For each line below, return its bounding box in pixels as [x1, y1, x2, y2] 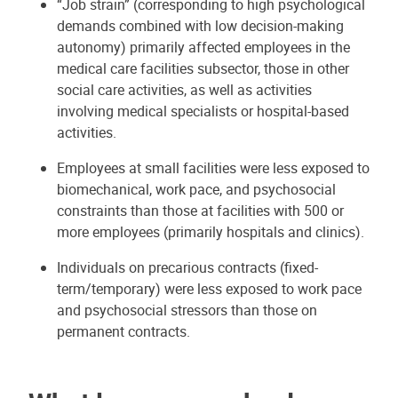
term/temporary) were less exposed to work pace [57, 279, 362, 299]
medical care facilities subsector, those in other [57, 59, 349, 79]
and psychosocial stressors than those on [57, 300, 317, 321]
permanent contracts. [57, 322, 190, 342]
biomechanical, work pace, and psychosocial [57, 179, 336, 200]
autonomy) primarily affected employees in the [57, 37, 350, 58]
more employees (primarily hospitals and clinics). [57, 222, 364, 243]
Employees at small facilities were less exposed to [57, 158, 370, 179]
